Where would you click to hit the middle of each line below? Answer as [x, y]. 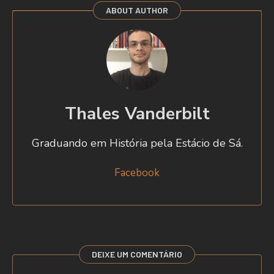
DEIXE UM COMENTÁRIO [137, 254]
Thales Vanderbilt [137, 114]
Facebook [137, 173]
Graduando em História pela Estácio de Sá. [137, 143]
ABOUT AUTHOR [137, 10]
